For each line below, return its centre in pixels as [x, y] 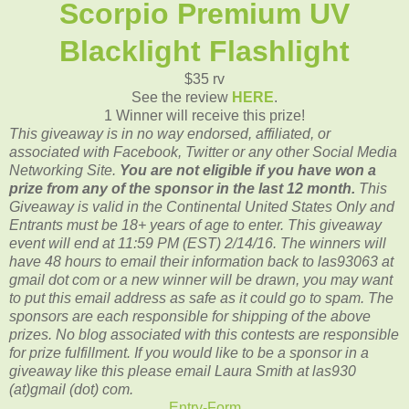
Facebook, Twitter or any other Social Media [255, 152]
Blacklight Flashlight [204, 51]
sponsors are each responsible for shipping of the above [190, 316]
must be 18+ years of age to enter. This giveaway [224, 225]
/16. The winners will [320, 243]
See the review [182, 97]
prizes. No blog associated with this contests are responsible [204, 334]
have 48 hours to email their [100, 261]
